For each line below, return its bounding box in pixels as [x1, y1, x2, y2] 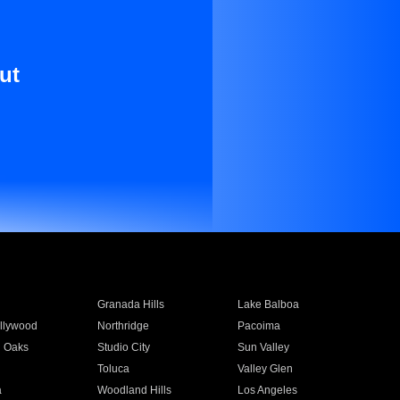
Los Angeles [237, 384, 298, 396]
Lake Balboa [237, 298, 300, 311]
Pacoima [237, 320, 281, 332]
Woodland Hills [96, 384, 171, 396]
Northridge [96, 320, 149, 332]
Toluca [96, 362, 129, 375]
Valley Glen [237, 362, 294, 375]
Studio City [96, 341, 150, 354]
